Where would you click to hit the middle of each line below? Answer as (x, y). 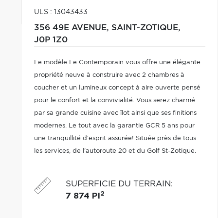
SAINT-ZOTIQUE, (146, 28)
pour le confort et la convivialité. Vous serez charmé (114, 100)
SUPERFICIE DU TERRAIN (118, 184)
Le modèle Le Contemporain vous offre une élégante (117, 63)
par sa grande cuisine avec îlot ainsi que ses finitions (115, 113)
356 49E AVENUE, (73, 28)
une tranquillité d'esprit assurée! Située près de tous (115, 138)
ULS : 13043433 (61, 12)
